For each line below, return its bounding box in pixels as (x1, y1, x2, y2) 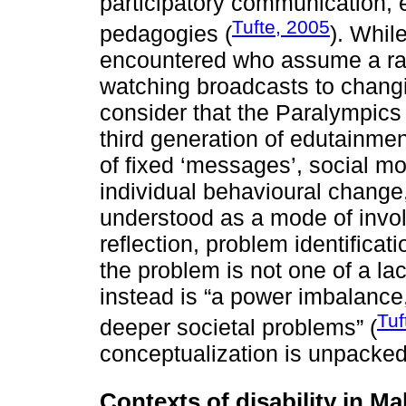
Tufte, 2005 (232, 15, 330, 37)
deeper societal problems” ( (100, 314, 377, 341)
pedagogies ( (100, 20, 232, 46)
